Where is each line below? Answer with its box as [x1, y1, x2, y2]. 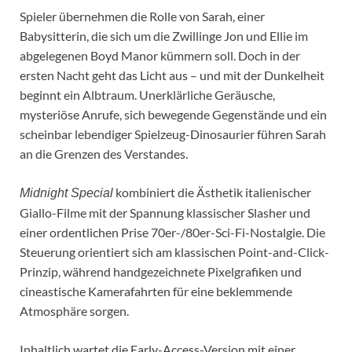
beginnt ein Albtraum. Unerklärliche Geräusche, [20, 86, 275, 102]
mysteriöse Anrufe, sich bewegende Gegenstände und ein [20, 106, 327, 122]
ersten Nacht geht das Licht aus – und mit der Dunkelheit [20, 67, 324, 82]
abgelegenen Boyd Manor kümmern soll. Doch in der [20, 47, 300, 63]
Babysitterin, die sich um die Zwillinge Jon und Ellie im [20, 27, 308, 43]
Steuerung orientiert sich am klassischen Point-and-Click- [20, 244, 329, 259]
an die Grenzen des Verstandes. [20, 145, 188, 161]
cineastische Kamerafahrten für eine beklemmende [20, 283, 292, 299]
